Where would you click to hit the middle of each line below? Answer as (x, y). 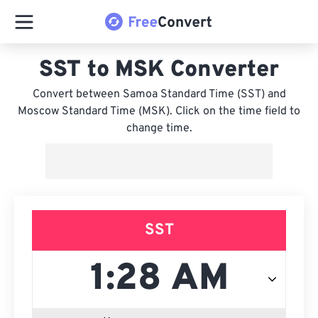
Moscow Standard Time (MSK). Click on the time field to (159, 111)
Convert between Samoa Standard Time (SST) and (159, 94)
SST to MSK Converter (159, 70)
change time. (159, 128)
